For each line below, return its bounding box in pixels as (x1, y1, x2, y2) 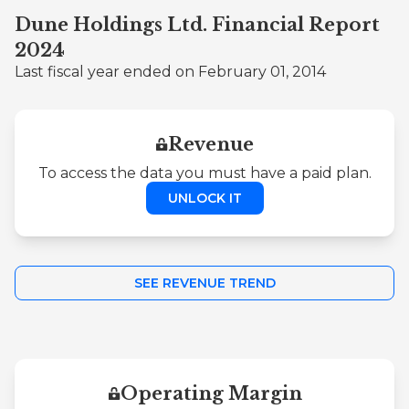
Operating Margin (120, 382, 302, 404)
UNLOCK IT (167, 189, 242, 206)
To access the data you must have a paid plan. (37, 163, 372, 182)
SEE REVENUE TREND (133, 274, 276, 291)
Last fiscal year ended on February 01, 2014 (15, 62, 326, 80)
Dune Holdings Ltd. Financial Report (15, 13, 380, 36)
